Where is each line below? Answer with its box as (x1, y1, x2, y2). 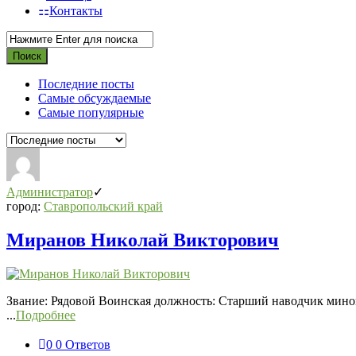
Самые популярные (38, 106, 144, 120)
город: (6, 199, 44, 214)
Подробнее (16, 308, 75, 323)
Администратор (6, 185, 93, 199)
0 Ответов (56, 338, 110, 352)
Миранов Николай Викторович (6, 230, 279, 251)
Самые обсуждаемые (38, 91, 151, 106)
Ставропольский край (44, 199, 163, 214)
